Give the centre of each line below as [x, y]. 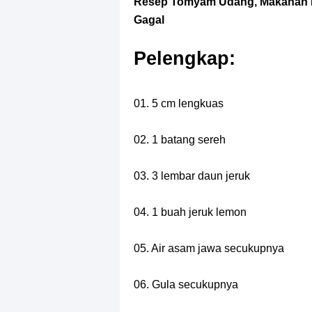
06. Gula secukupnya [186, 284]
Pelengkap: [185, 58]
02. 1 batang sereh [180, 140]
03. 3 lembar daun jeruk [192, 176]
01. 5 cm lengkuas [179, 103]
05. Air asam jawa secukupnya [209, 248]
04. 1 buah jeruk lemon [190, 212]
